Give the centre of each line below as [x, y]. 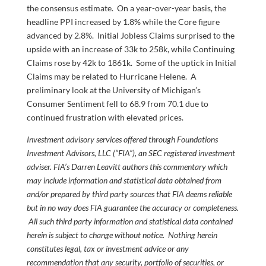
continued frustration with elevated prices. [105, 118]
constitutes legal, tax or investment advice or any [107, 249]
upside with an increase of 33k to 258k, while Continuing [130, 49]
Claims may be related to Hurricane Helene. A [111, 77]
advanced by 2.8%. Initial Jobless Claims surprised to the [130, 36]
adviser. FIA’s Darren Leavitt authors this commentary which [127, 167]
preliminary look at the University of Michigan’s [113, 90]
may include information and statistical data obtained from [124, 180]
